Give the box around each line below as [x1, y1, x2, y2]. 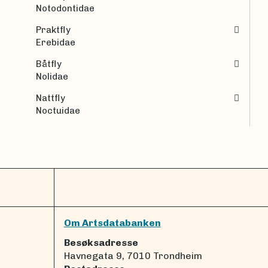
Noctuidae [42, 105, 80, 116]
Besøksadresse [63, 236, 138, 248]
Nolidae [42, 71, 68, 82]
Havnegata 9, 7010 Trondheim [63, 249, 202, 261]
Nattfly [36, 92, 65, 103]
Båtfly [36, 58, 62, 69]
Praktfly [36, 24, 71, 35]
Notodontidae [42, 2, 95, 14]
